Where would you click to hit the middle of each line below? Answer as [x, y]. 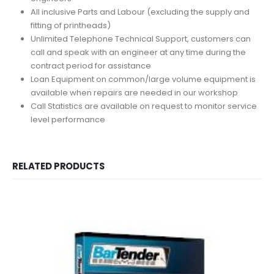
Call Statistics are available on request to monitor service [143, 106]
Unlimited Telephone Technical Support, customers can [140, 39]
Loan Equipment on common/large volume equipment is [143, 79]
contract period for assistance [91, 65]
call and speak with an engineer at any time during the [138, 52]
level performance [68, 119]
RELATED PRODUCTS [58, 166]
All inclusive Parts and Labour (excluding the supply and [140, 12]
